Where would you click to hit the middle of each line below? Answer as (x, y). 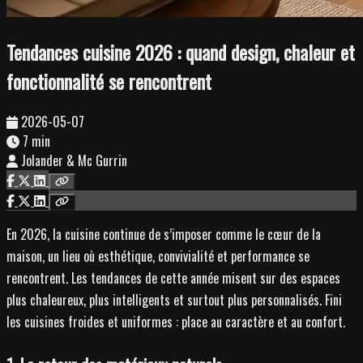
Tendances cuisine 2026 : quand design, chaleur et (181, 51)
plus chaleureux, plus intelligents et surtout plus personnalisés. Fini (174, 299)
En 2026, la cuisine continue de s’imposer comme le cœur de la (164, 234)
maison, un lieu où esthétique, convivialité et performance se (158, 256)
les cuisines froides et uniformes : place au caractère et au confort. (176, 321)
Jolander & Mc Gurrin (74, 160)
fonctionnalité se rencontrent (109, 81)
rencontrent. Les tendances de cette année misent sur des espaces (173, 278)
